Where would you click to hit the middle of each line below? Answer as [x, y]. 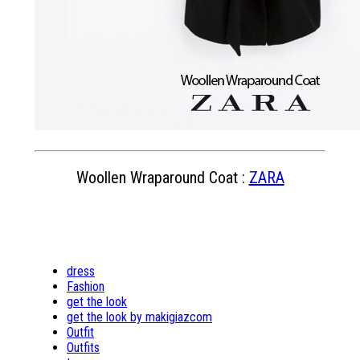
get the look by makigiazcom [139, 317]
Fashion [86, 286]
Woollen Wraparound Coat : [162, 178]
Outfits [83, 348]
